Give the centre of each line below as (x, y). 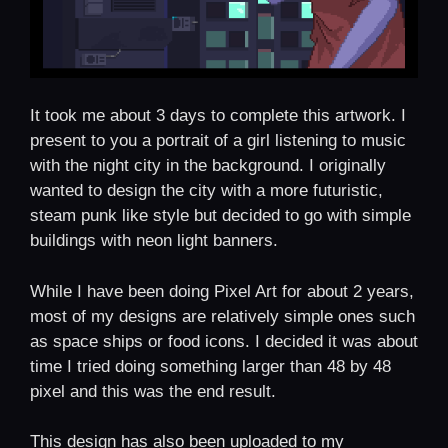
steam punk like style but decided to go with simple (220, 216)
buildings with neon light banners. (154, 241)
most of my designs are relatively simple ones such (222, 316)
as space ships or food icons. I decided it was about (224, 341)
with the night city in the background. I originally (208, 166)
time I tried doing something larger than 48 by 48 (210, 366)
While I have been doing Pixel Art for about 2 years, (222, 291)
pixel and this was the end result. (153, 391)
